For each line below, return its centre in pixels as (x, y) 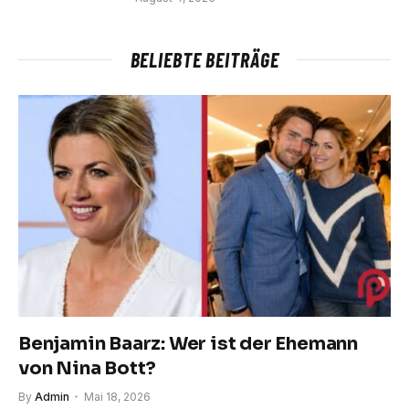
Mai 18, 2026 (117, 396)
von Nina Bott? (88, 368)
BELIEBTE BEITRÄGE (204, 59)
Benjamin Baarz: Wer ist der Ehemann (188, 343)
